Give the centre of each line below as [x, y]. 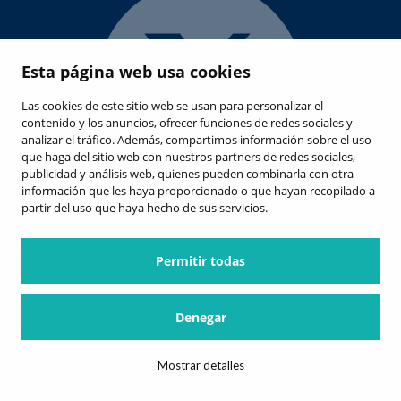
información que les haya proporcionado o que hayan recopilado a [198, 191]
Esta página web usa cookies [136, 72]
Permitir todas [200, 261]
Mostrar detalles [200, 365]
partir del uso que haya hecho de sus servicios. [145, 208]
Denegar [200, 317]
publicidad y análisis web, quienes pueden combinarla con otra [188, 174]
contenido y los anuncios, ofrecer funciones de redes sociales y [187, 123]
